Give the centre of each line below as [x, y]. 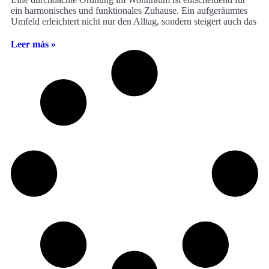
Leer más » [33, 44]
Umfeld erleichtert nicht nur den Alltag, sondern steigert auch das [134, 22]
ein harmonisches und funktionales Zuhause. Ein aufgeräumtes [129, 11]
